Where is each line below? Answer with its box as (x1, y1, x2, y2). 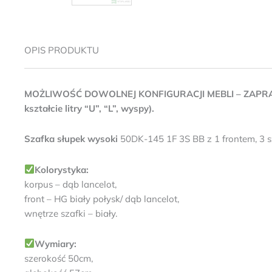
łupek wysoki (62, 133, 120, 145)
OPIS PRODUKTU (24, 44, 99, 56)
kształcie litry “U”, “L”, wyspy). (24, 103, 154, 114)
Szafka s (24, 133, 62, 145)
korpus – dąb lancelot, (24, 178, 117, 190)
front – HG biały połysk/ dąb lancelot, (24, 192, 179, 205)
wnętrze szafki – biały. (24, 207, 117, 219)
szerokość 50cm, (24, 252, 93, 264)
